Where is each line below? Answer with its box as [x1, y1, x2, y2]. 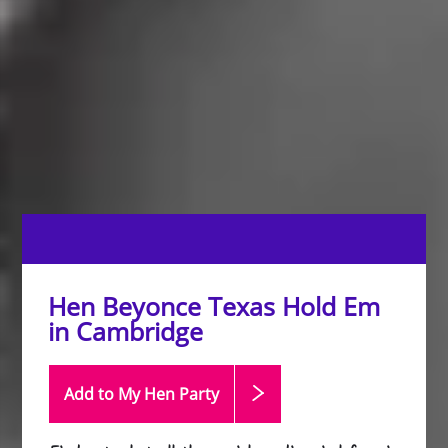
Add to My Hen [64, 383, 180, 405]
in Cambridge [48, 314, 204, 348]
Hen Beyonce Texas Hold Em [48, 289, 381, 323]
